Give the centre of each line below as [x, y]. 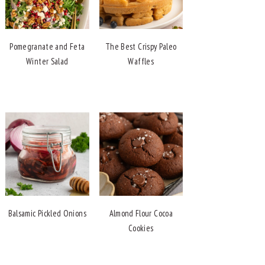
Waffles [141, 61]
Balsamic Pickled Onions [47, 214]
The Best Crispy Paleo [141, 46]
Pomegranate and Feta [47, 46]
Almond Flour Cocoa [141, 214]
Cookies [141, 228]
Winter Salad [47, 61]
